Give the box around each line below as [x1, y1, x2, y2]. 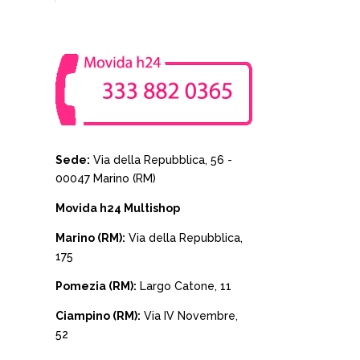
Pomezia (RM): [55, 279, 137, 292]
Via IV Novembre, [140, 309, 238, 322]
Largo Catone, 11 [136, 279, 231, 292]
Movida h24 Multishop [55, 201, 180, 215]
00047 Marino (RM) [55, 171, 156, 185]
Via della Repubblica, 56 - [89, 153, 232, 166]
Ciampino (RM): [55, 309, 141, 322]
